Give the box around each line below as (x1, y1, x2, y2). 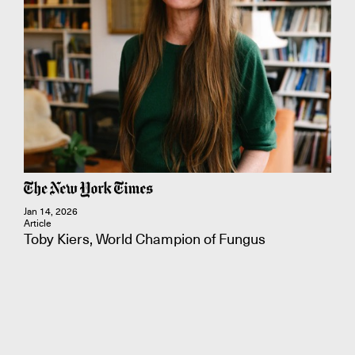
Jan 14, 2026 (24, 205, 78, 218)
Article (24, 217, 52, 230)
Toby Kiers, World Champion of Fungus (24, 230, 265, 248)
